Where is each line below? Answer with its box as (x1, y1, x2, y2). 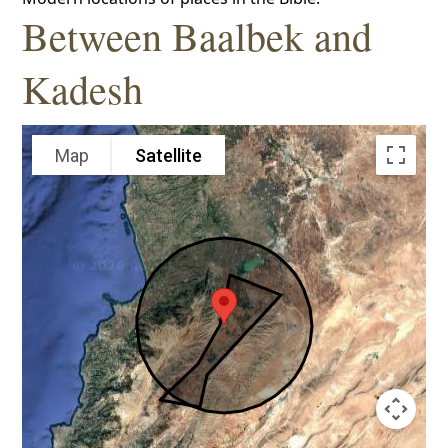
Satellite (135, 144, 203, 166)
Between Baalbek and (22, 9, 373, 62)
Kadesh (22, 62, 144, 115)
